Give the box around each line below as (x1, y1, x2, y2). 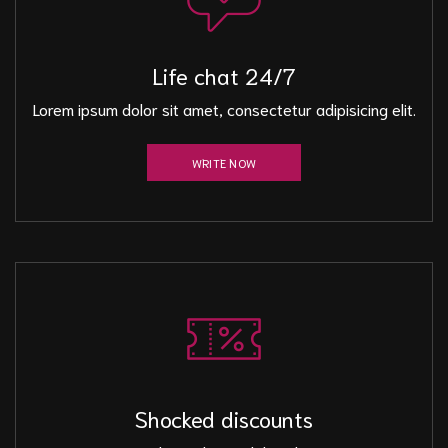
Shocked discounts (135, 402, 313, 432)
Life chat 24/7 (152, 60, 296, 89)
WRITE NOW (191, 154, 257, 170)
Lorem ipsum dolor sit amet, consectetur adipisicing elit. (32, 98, 416, 120)
